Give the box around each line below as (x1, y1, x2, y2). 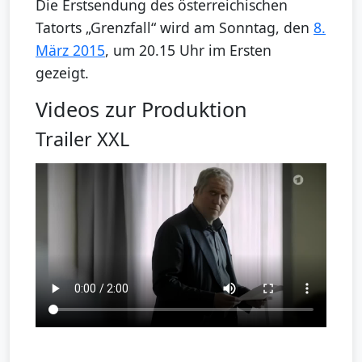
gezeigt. (36, 63, 89, 83)
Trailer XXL (36, 126, 129, 153)
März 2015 (36, 40, 105, 61)
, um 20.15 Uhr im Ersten (105, 40, 271, 61)
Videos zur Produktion (36, 95, 247, 124)
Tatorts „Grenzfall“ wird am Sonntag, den (36, 18, 314, 38)
